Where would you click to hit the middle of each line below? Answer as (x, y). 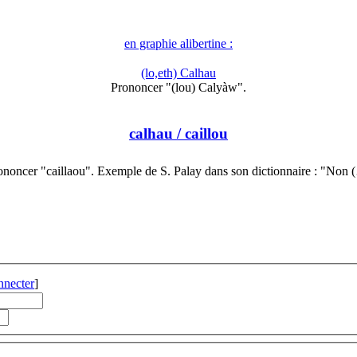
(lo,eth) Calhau (178, 73)
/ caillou (200, 133)
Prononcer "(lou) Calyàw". (178, 88)
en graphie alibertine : (178, 44)
